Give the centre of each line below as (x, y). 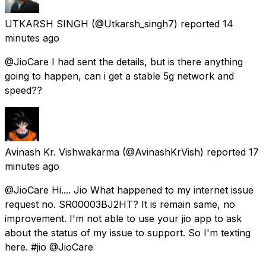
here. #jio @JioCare (49, 247)
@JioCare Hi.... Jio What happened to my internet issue (129, 190)
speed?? (23, 90)
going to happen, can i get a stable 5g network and (119, 76)
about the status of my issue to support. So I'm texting (128, 232)
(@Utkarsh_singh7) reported (156, 23)
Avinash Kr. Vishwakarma (62, 152)
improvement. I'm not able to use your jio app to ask (123, 218)
